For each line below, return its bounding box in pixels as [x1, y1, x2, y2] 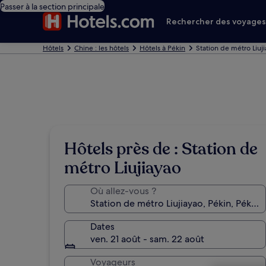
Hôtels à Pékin [140, 43, 185, 53]
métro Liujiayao [64, 157, 181, 179]
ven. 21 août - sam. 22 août [90, 233, 204, 245]
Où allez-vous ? [90, 185, 156, 197]
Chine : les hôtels [74, 43, 129, 53]
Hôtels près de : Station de [64, 138, 258, 160]
